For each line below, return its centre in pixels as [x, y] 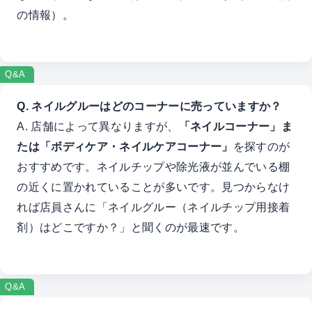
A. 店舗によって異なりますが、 [98, 126]
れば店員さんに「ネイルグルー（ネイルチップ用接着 [154, 207]
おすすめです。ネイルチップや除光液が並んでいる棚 [154, 167]
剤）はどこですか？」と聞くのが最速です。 [131, 227]
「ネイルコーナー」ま [235, 126]
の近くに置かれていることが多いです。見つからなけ [154, 187]
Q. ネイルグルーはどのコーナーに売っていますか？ [149, 106]
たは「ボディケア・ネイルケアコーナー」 [125, 147]
